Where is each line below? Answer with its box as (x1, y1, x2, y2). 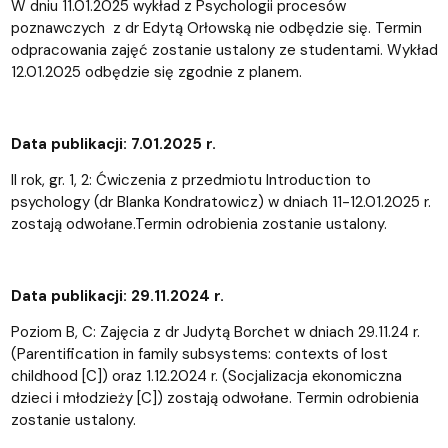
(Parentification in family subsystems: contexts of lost (10, 343, 388, 364)
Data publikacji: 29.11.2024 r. (10, 285, 224, 306)
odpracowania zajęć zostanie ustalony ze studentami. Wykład (10, 39, 438, 60)
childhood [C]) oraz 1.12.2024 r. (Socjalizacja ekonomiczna (10, 365, 402, 386)
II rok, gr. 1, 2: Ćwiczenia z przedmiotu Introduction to (10, 169, 371, 190)
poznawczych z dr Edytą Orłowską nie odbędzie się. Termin (10, 17, 422, 38)
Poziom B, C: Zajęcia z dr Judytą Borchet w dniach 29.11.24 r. (10, 321, 420, 342)
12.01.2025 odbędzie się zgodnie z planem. (10, 61, 306, 82)
